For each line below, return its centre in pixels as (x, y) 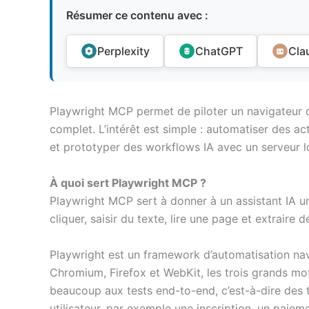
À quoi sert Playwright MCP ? (128, 183)
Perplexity (123, 51)
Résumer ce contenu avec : (137, 16)
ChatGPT (219, 51)
